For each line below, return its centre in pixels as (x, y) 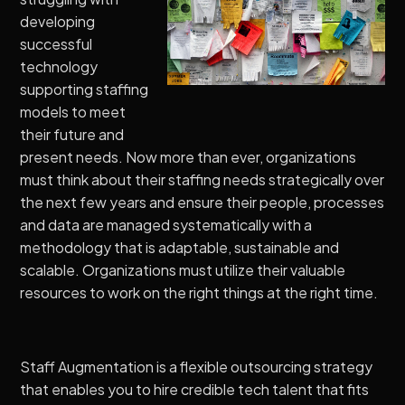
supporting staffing (85, 89)
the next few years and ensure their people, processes (202, 202)
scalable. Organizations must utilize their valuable (183, 269)
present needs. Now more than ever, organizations (188, 156)
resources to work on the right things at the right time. (199, 292)
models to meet (73, 111)
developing (58, 21)
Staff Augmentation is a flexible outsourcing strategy (197, 366)
